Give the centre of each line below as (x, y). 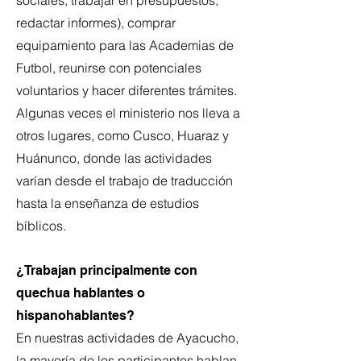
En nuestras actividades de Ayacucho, (127, 338)
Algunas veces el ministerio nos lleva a (128, 113)
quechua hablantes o (81, 293)
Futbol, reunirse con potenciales (109, 68)
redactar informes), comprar (96, 23)
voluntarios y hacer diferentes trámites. (127, 90)
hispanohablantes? (75, 315)
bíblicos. (41, 226)
